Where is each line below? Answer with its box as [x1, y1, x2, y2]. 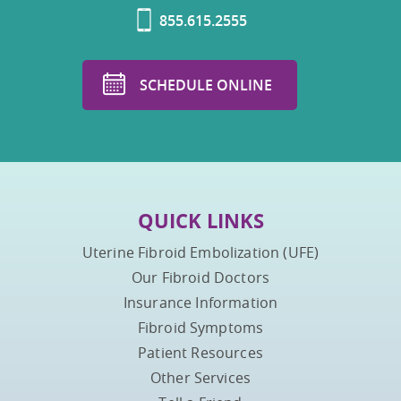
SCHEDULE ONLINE [140, 75, 272, 95]
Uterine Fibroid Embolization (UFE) [81, 243, 320, 262]
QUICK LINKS [137, 207, 264, 235]
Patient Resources [138, 343, 263, 363]
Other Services [149, 368, 252, 388]
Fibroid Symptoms [137, 318, 264, 337]
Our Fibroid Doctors [131, 268, 270, 287]
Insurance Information [123, 293, 278, 312]
